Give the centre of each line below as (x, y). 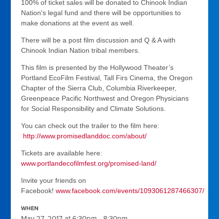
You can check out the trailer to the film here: (90, 125)
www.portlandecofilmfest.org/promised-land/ (89, 163)
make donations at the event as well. (80, 23)
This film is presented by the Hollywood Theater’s (98, 67)
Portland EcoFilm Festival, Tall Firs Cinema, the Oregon (107, 77)
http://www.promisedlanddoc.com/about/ (85, 136)
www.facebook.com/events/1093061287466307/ (130, 190)
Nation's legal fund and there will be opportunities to (101, 12)
